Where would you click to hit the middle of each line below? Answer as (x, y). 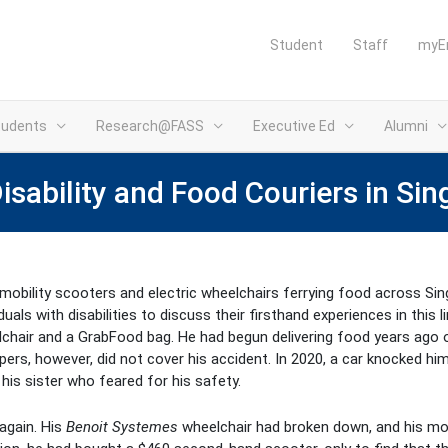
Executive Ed (294, 126)
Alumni (406, 126)
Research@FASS (150, 126)
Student (296, 45)
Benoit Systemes (122, 426)
